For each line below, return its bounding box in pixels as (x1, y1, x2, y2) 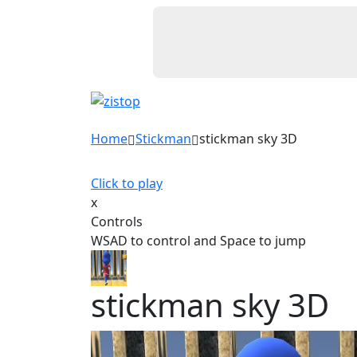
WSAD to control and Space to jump (91, 232, 306, 249)
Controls (91, 213, 143, 230)
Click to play (91, 175, 163, 192)
